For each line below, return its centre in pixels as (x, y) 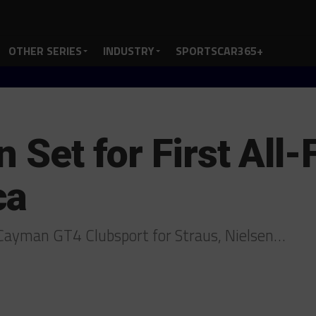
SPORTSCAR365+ (219, 51)
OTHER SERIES (45, 51)
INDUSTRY (129, 51)
